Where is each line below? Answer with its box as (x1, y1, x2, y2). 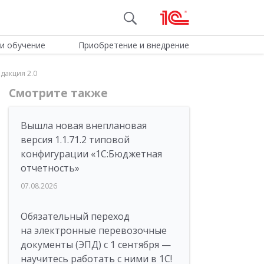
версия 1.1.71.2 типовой (21, 133, 130, 146)
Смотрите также (9, 85, 108, 101)
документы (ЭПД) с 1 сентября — (21, 238, 171, 251)
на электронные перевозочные (21, 224, 167, 237)
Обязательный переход (21, 210, 130, 223)
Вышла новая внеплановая (21, 119, 147, 132)
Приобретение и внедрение (78, 39, 189, 51)
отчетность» (21, 161, 80, 174)
